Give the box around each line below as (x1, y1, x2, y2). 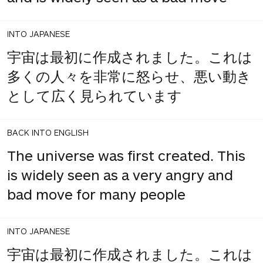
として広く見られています (7, 86, 182, 104)
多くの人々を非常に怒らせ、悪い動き (7, 67, 251, 85)
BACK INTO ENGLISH (7, 127, 89, 137)
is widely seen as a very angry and (7, 166, 233, 183)
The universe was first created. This (7, 146, 245, 164)
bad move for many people (7, 185, 186, 203)
